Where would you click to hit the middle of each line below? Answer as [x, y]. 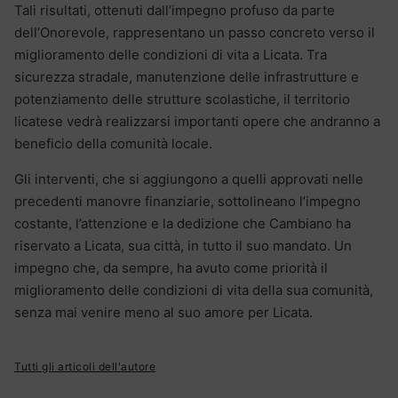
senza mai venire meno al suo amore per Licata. [163, 313]
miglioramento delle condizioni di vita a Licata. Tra [171, 55]
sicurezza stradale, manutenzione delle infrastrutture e [187, 77]
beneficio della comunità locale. [113, 144]
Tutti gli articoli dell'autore [85, 367]
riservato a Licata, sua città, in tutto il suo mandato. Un [183, 246]
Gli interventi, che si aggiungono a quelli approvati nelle [189, 179]
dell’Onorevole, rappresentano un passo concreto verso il [195, 33]
